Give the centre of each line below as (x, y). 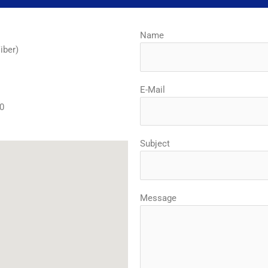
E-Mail (153, 89)
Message (158, 198)
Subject (155, 144)
